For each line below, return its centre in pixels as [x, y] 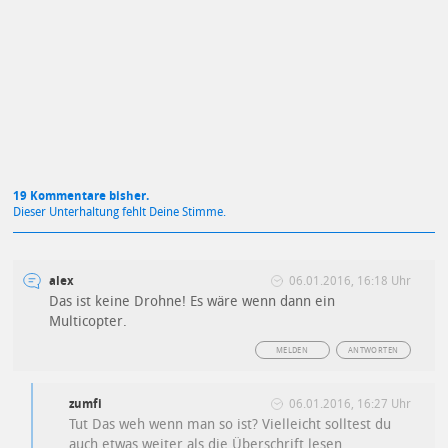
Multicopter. [88, 322]
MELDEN [292, 351]
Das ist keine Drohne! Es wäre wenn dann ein [192, 302]
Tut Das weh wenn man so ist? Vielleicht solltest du [230, 425]
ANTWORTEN [373, 351]
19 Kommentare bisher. [81, 196]
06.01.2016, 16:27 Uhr [349, 404]
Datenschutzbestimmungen [147, 48]
